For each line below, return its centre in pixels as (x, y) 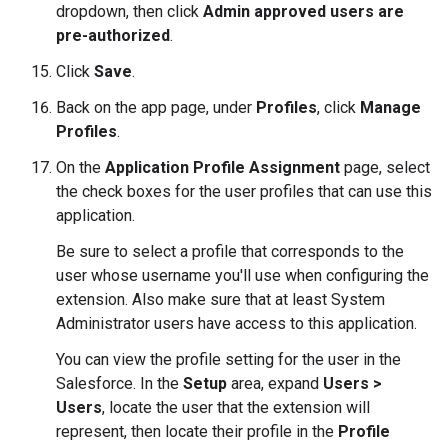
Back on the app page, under (156, 107)
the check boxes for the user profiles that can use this (244, 191)
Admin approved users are (303, 11)
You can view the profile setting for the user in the (228, 359)
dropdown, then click (129, 11)
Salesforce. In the (119, 383)
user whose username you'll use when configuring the (242, 275)
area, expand (275, 383)
